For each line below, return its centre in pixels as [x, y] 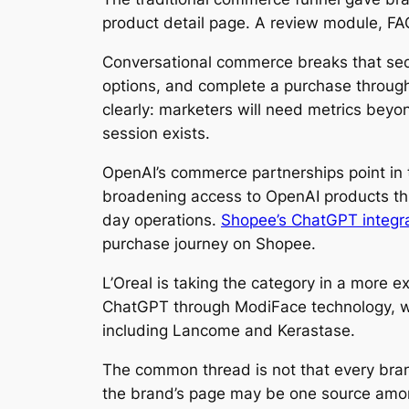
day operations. [162, 220]
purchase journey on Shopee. [209, 244]
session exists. [156, 134]
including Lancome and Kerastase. [229, 330]
